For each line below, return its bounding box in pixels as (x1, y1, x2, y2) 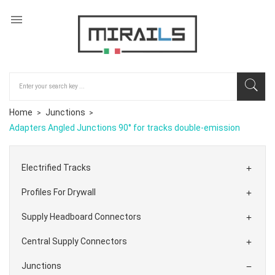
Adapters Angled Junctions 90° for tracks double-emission (9, 122, 240, 133)
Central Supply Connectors (21, 236, 127, 246)
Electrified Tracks (21, 162, 91, 172)
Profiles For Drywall (21, 187, 96, 197)
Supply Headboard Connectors (21, 211, 141, 222)
